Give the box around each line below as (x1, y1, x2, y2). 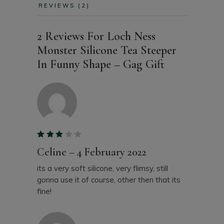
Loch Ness (107, 29, 155, 43)
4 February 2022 (76, 145, 146, 158)
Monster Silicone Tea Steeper (37, 43, 176, 57)
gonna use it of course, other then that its (37, 175, 180, 184)
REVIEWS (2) (38, 2, 90, 9)
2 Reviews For (37, 29, 107, 43)
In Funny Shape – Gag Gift (37, 57, 164, 71)
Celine (37, 145, 69, 158)
